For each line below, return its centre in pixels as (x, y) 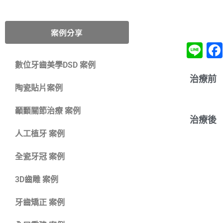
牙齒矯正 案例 (40, 202)
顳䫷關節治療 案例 (48, 111)
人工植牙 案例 (40, 134)
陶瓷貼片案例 (39, 88)
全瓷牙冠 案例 (40, 157)
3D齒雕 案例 (37, 179)
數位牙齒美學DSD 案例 (55, 65)
